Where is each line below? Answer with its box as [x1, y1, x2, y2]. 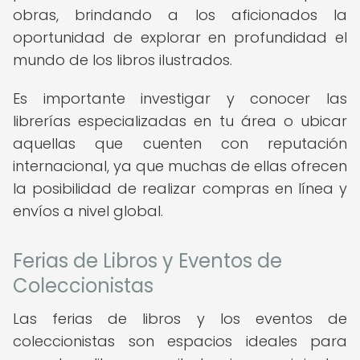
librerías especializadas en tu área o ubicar [13, 111, 347, 131]
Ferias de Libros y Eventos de [13, 247, 282, 274]
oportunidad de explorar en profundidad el [13, 27, 347, 47]
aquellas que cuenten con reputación [13, 133, 347, 153]
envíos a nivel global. [13, 201, 163, 221]
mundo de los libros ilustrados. [13, 50, 232, 70]
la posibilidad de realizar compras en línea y [13, 178, 347, 198]
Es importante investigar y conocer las [13, 88, 347, 108]
